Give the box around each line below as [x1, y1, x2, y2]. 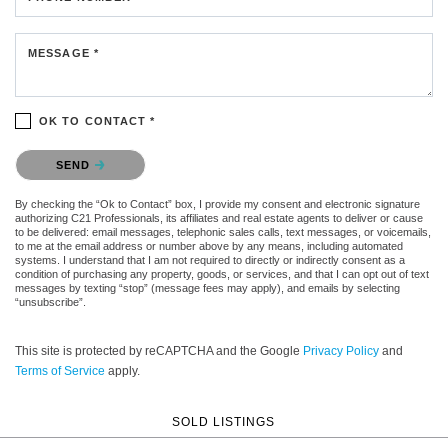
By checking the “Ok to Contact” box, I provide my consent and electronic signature [15, 198, 420, 210]
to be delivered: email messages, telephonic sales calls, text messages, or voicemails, [15, 226, 431, 238]
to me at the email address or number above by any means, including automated [15, 240, 403, 252]
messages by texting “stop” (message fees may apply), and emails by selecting [15, 282, 400, 294]
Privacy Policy [303, 344, 379, 358]
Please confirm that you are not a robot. [15, 146, 245, 161]
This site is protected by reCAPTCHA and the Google [15, 344, 303, 358]
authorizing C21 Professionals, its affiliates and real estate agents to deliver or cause [15, 212, 423, 224]
